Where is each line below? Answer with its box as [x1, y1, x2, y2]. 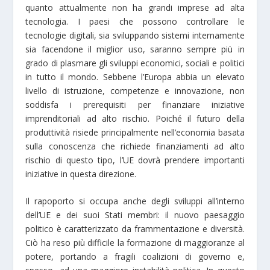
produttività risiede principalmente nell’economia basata [25, 126, 245, 138]
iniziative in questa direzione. [25, 168, 137, 180]
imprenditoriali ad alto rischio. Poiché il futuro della [25, 112, 245, 124]
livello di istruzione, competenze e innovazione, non [25, 84, 245, 96]
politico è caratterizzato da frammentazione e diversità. [25, 223, 245, 234]
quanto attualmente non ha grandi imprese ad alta [25, 1, 245, 13]
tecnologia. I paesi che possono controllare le [25, 15, 245, 27]
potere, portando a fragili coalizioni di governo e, [25, 251, 245, 262]
